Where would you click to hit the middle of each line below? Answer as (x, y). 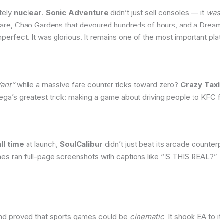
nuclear (28, 13)
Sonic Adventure (77, 13)
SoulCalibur (81, 144)
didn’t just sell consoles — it (157, 13)
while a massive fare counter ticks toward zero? (97, 84)
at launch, (42, 144)
